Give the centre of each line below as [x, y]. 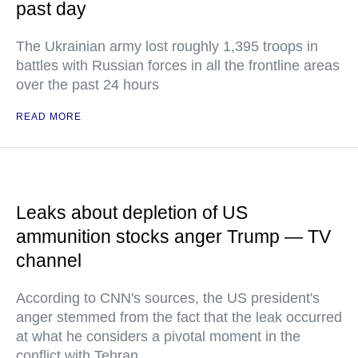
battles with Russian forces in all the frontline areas [178, 66]
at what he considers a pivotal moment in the [158, 337]
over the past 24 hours [88, 85]
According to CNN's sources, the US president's [168, 298]
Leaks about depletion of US [132, 213]
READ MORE [49, 117]
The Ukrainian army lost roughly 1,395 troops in [167, 47]
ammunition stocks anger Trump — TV [173, 237]
